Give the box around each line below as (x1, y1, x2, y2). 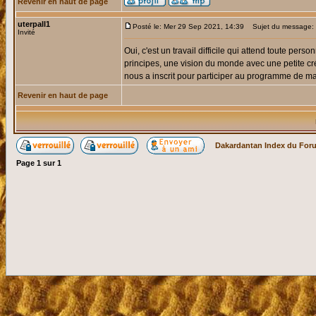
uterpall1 (18, 20, 50, 28)
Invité (18, 28, 35, 36)
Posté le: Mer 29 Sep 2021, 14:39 (133, 23, 244, 30)
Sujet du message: (246, 23, 314, 30)
